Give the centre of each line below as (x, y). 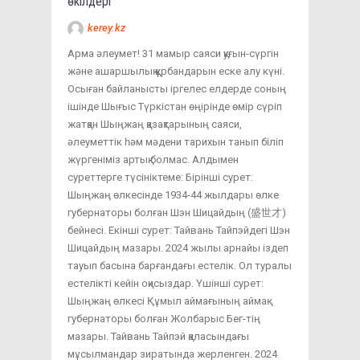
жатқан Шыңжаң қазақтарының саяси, (155, 125)
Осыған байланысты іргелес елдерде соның (177, 89)
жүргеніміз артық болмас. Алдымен (153, 160)
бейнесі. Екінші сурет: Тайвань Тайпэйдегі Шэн (179, 231)
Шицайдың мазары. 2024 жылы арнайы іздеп (178, 248)
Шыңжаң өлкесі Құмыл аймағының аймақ (167, 301)
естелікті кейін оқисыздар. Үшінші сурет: (166, 284)
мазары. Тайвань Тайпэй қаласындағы (158, 337)
